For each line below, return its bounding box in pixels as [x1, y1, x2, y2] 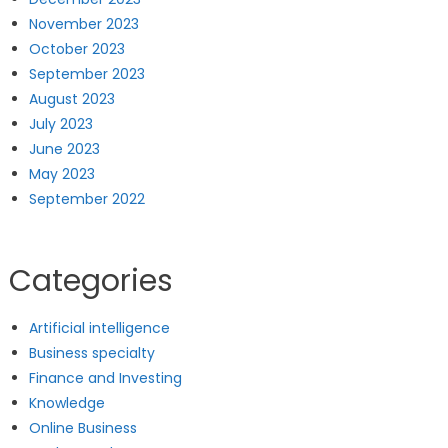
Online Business [28, 418, 137, 438]
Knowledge [28, 393, 105, 413]
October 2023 [28, 39, 125, 59]
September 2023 [28, 64, 145, 84]
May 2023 [28, 164, 95, 184]
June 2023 [28, 139, 100, 159]
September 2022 [28, 189, 145, 209]
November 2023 [28, 14, 139, 34]
